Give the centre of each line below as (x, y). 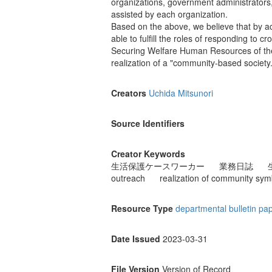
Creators (129, 93)
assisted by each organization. (169, 14)
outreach (128, 178)
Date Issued (136, 239)
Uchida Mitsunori (181, 93)
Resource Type (142, 209)
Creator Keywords (148, 154)
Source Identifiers (148, 124)
